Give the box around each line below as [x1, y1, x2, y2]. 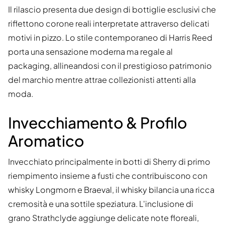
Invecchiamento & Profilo [8, 113, 187, 133]
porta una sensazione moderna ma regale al [8, 46, 173, 57]
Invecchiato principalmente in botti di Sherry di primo [8, 156, 210, 167]
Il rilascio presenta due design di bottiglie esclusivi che [8, 4, 216, 15]
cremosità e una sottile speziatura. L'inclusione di [8, 198, 193, 209]
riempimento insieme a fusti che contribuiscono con [8, 170, 207, 181]
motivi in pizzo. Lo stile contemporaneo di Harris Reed [8, 32, 212, 43]
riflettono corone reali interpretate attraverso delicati [8, 18, 209, 29]
